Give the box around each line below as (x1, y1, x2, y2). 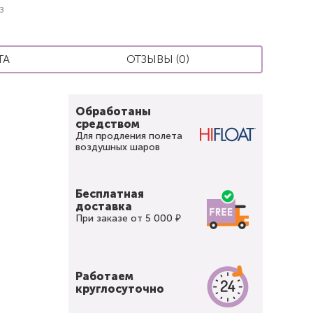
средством (75, 117, 140, 131)
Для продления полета (75, 130, 183, 142)
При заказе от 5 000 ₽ (75, 212, 182, 224)
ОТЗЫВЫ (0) (126, 52, 189, 66)
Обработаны (75, 105, 152, 118)
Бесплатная (75, 187, 145, 201)
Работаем (75, 270, 134, 283)
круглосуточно (75, 282, 165, 296)
